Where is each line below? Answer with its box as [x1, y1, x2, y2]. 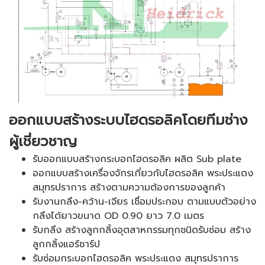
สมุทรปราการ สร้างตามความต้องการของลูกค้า [33, 180, 225, 195]
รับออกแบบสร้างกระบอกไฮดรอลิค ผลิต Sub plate [33, 151, 241, 166]
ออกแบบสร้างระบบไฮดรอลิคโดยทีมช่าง [9, 109, 248, 131]
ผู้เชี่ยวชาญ [9, 130, 77, 152]
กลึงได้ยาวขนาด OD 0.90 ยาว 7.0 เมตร [33, 208, 204, 223]
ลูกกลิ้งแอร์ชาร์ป [33, 237, 100, 251]
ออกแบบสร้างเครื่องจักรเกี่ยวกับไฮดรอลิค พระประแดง [33, 166, 253, 180]
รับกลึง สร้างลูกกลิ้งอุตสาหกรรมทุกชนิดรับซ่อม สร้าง [33, 222, 251, 237]
